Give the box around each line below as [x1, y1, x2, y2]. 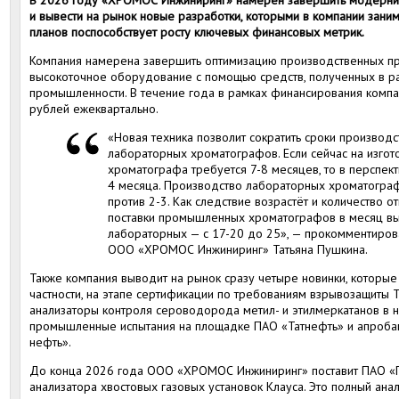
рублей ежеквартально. [29, 101, 159, 117]
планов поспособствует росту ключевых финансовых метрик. [29, 24, 364, 40]
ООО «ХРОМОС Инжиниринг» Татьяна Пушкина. [108, 241, 368, 257]
